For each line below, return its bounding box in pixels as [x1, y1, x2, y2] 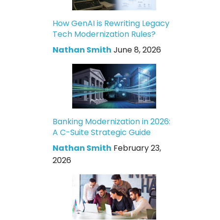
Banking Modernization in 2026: [53, 116, 171, 128]
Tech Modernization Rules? [53, 28, 156, 40]
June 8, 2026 [113, 44, 162, 55]
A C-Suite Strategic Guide [53, 127, 151, 138]
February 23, [113, 142, 162, 154]
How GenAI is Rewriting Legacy [53, 17, 170, 29]
